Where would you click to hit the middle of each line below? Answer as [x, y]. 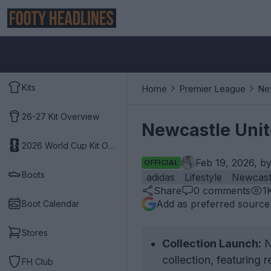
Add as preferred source [213, 204]
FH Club [38, 261]
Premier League [212, 88]
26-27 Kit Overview [60, 116]
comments [225, 191]
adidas [161, 177]
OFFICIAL [161, 162]
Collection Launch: [212, 243]
